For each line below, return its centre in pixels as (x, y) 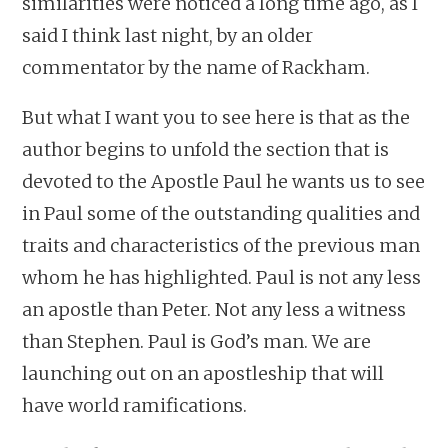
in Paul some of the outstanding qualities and (221, 213)
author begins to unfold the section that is (206, 149)
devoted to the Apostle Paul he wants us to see (224, 181)
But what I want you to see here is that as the (216, 117)
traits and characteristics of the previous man (221, 245)
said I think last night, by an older (168, 35)
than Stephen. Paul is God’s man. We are (197, 341)
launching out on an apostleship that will (203, 373)
